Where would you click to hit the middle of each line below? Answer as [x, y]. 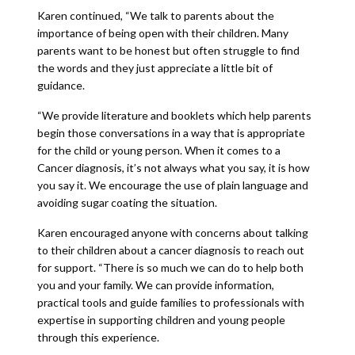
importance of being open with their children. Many [162, 33]
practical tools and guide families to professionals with [170, 302]
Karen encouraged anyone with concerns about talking [172, 233]
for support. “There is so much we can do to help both [170, 267]
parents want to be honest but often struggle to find [168, 50]
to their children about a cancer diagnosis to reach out [170, 250]
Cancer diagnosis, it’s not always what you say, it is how [173, 168]
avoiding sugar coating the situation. [127, 202]
